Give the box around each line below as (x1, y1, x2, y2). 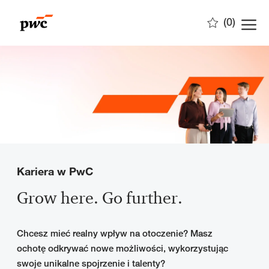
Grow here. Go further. (17, 191, 183, 207)
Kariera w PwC (17, 165, 93, 178)
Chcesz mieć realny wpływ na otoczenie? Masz (17, 228, 213, 240)
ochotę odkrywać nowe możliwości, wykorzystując (17, 243, 228, 255)
